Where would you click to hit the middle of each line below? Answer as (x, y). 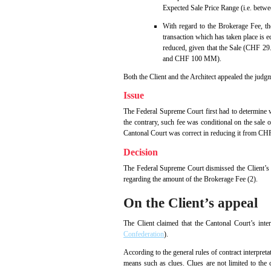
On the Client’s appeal (191, 203)
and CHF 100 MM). (192, 59)
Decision (141, 152)
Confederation (144, 234)
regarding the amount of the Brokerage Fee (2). (191, 179)
